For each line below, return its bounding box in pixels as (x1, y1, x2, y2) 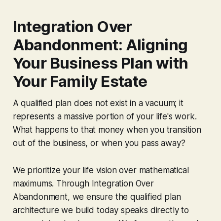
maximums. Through (12, 178, 92, 188)
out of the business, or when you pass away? (12, 138, 185, 148)
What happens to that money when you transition (12, 124, 201, 135)
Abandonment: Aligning (12, 35, 188, 54)
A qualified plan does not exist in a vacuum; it (12, 98, 184, 108)
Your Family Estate (12, 72, 147, 91)
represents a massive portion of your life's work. (12, 111, 197, 121)
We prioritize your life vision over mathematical (12, 165, 189, 175)
